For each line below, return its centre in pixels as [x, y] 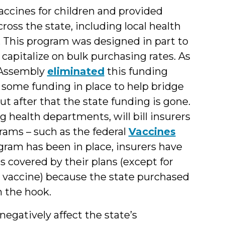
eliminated [76, 71]
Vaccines [152, 131]
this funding [136, 71]
